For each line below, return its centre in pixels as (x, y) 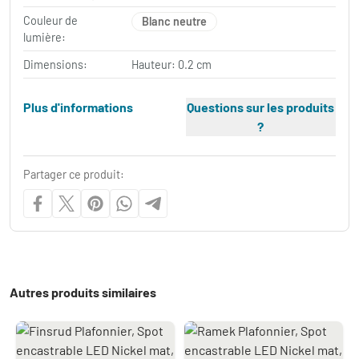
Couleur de (50, 21)
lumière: (44, 38)
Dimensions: (55, 65)
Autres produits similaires (83, 292)
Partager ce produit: (74, 175)
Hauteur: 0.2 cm (172, 65)
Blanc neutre (175, 22)
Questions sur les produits (261, 107)
